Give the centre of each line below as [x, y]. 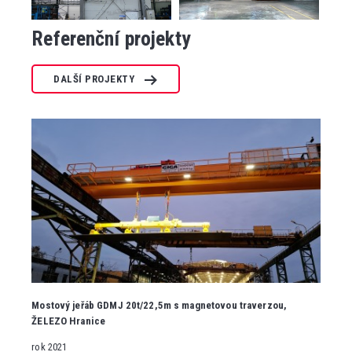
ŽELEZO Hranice [69, 321]
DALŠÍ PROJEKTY [94, 79]
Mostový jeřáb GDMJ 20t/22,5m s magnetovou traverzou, [159, 305]
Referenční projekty [111, 38]
